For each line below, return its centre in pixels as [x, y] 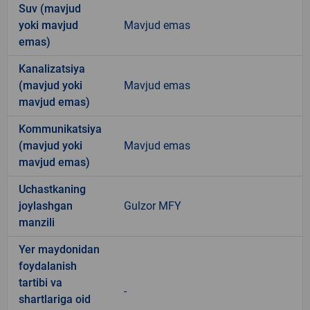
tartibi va [40, 282]
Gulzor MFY [153, 206]
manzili [37, 222]
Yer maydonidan [59, 249]
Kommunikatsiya [60, 129]
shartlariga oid [55, 299]
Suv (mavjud [50, 8]
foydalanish [48, 266]
